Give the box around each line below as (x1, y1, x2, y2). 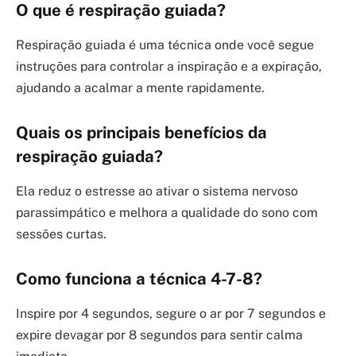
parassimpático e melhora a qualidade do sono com (16, 205, 318, 221)
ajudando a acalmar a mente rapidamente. (16, 80, 265, 96)
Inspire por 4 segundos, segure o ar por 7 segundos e (16, 306, 326, 322)
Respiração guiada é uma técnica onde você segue (16, 37, 314, 53)
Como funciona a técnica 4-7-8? (16, 269, 262, 289)
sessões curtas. (16, 226, 106, 242)
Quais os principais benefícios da (16, 123, 267, 143)
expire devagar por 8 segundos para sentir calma (16, 327, 303, 343)
